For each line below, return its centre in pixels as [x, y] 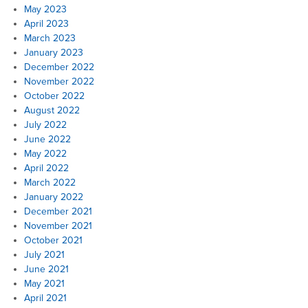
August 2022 [52, 110]
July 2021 [44, 254]
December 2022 [59, 67]
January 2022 [54, 197]
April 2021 [45, 298]
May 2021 [44, 283]
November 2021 [58, 225]
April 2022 [46, 168]
